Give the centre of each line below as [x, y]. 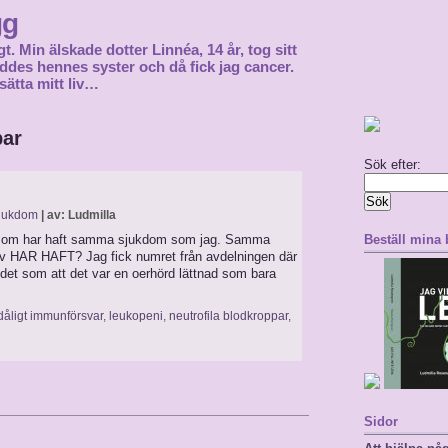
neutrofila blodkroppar [228, 316]
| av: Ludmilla [77, 215]
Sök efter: [392, 164]
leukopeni [136, 316]
